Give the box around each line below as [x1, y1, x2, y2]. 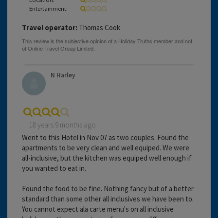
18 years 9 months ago [29, 120, 96, 129]
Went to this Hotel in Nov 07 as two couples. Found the [22, 132, 189, 142]
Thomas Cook [77, 22, 120, 32]
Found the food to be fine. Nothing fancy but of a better [22, 183, 194, 193]
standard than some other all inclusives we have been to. [22, 194, 194, 203]
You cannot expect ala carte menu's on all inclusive [22, 204, 174, 214]
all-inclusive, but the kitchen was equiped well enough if [22, 153, 192, 163]
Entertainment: [29, 4, 68, 12]
